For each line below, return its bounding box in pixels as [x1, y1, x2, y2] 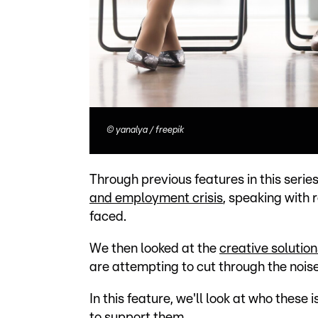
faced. [89, 210, 126, 224]
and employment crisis [89, 192, 223, 205]
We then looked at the [89, 242, 219, 256]
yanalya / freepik [116, 126, 184, 135]
